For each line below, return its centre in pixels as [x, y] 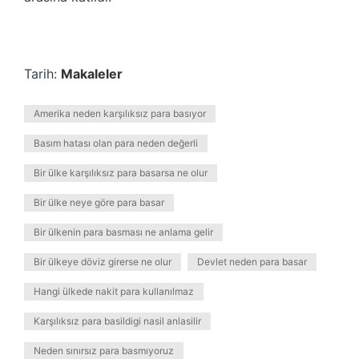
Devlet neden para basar [252, 262]
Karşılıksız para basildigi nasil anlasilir [117, 321]
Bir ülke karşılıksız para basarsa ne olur [121, 173]
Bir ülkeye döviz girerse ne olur [103, 262]
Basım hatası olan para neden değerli [116, 143]
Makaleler [92, 74]
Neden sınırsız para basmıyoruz [104, 351]
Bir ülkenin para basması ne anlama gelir [123, 232]
